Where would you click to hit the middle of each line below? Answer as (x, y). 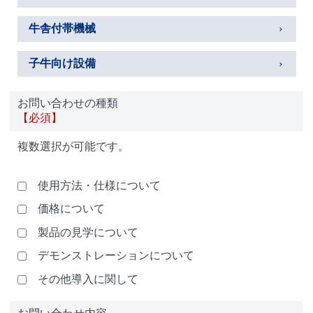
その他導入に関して (88, 279)
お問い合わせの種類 (67, 103)
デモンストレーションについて (116, 256)
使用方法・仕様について (99, 185)
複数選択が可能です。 (73, 147)
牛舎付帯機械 (62, 29)
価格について (71, 209)
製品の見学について (88, 232)
